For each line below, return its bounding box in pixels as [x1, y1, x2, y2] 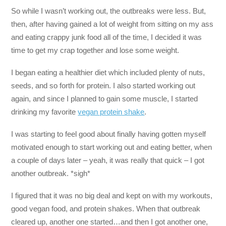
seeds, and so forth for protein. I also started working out [11, 81, 196, 90]
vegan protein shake [78, 107, 145, 116]
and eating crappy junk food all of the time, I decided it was [11, 32, 202, 41]
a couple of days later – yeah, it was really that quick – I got [11, 156, 205, 165]
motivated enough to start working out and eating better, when [11, 143, 212, 152]
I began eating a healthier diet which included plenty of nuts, [11, 68, 205, 77]
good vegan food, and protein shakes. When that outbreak [11, 204, 201, 213]
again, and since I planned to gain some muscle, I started [11, 94, 198, 103]
